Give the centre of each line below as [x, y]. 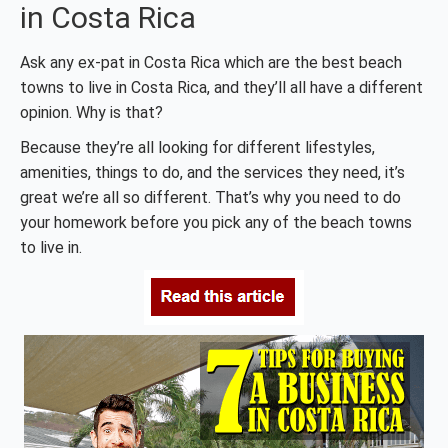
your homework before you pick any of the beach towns [216, 222]
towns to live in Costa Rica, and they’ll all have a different [221, 87]
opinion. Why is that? [91, 112]
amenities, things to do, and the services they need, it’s [212, 172]
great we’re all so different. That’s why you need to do [210, 197]
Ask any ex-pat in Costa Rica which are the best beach [211, 62]
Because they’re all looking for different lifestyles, [197, 147]
